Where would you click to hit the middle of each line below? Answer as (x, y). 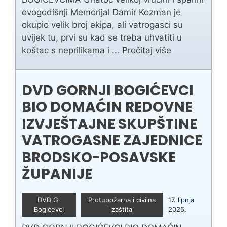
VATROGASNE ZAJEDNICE (112, 141)
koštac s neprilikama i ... (72, 50)
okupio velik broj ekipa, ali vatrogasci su (102, 25)
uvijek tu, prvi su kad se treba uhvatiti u (102, 38)
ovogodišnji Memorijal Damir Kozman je (101, 12)
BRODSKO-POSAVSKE (99, 158)
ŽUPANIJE (57, 174)
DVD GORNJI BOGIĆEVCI (108, 91)
